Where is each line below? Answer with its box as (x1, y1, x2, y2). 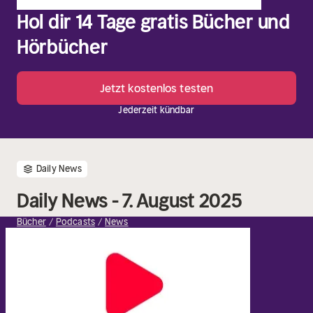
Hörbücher (17, 35, 108, 59)
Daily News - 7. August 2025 (17, 189, 242, 213)
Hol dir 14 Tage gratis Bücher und (17, 10, 290, 34)
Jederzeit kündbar (118, 104, 195, 116)
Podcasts (55, 216, 95, 228)
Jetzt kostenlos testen (99, 81, 214, 95)
